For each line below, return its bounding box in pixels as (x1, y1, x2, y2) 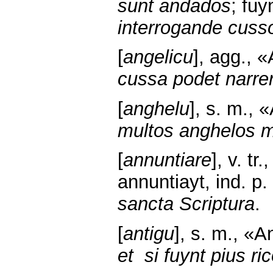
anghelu (123, 97, 190, 119)
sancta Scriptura (118, 193, 255, 215)
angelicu (123, 46, 193, 68)
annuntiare (123, 149, 211, 171)
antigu (123, 223, 174, 244)
